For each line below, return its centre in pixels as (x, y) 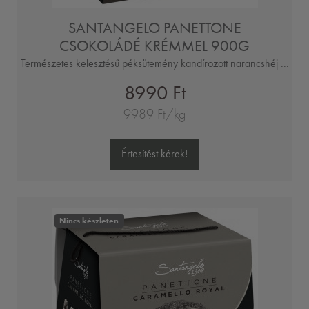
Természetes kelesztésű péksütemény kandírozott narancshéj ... (154, 63)
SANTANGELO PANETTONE (154, 28)
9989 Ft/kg (154, 114)
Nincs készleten (89, 221)
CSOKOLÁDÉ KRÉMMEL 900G (154, 46)
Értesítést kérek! (154, 154)
